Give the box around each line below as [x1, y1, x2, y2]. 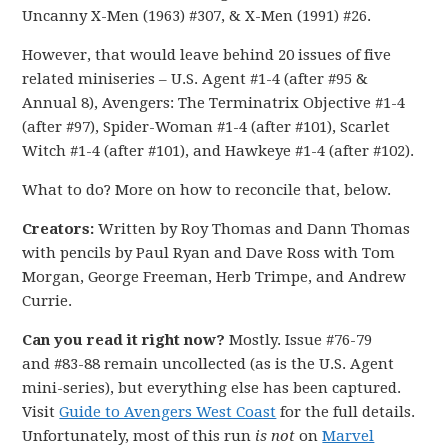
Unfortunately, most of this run [22, 426, 256, 445]
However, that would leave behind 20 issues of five [22, 45, 392, 64]
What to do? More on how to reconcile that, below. [22, 180, 392, 199]
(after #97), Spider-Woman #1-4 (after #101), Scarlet [22, 117, 391, 136]
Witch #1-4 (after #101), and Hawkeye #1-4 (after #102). [22, 141, 415, 160]
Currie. [22, 291, 73, 310]
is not [255, 426, 296, 445]
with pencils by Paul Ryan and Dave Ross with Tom [22, 243, 396, 262]
